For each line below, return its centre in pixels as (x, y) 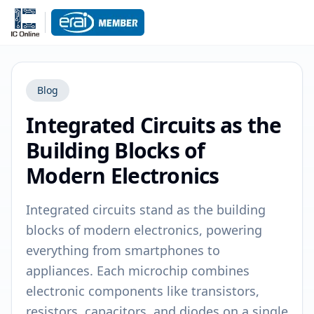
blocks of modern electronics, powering (144, 230)
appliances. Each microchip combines (138, 271)
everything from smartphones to (123, 250)
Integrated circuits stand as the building (146, 210)
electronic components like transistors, (143, 291)
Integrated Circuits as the (154, 125)
